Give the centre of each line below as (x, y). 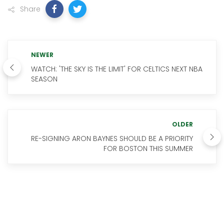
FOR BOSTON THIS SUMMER (148, 148)
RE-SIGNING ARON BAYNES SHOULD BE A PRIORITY (112, 138)
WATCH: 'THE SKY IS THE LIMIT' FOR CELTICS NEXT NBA (117, 69)
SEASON (44, 79)
